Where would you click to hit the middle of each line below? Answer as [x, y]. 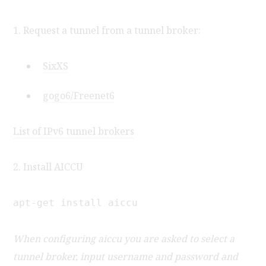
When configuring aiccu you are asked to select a [124, 238]
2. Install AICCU [48, 167]
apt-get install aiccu [76, 202]
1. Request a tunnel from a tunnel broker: [107, 30]
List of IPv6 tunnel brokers [74, 131]
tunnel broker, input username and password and [126, 256]
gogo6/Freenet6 [78, 95]
